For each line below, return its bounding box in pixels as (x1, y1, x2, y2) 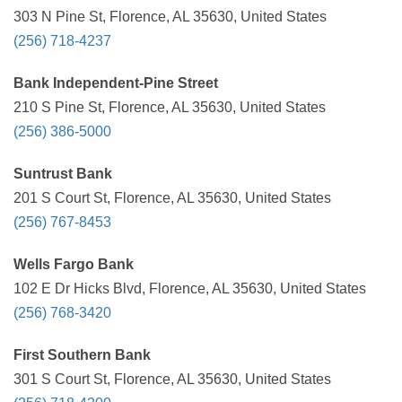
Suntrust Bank (13, 166, 112, 181)
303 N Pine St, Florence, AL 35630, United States (13, 9, 327, 24)
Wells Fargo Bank (13, 257, 134, 272)
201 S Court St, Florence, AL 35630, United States (13, 190, 331, 205)
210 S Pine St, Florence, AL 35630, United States (13, 100, 326, 115)
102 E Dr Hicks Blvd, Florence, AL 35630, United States (13, 281, 366, 296)
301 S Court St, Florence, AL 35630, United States (13, 371, 331, 387)
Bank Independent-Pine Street (13, 75, 218, 91)
